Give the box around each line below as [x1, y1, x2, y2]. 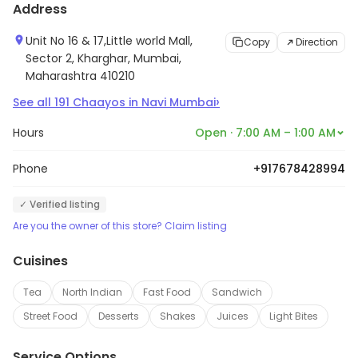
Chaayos [73, 94, 125, 110]
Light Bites [269, 309, 318, 323]
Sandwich [212, 285, 262, 299]
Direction [296, 35, 338, 49]
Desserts [98, 309, 139, 323]
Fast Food [143, 285, 191, 299]
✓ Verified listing [19, 197, 100, 211]
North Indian [62, 285, 122, 299]
